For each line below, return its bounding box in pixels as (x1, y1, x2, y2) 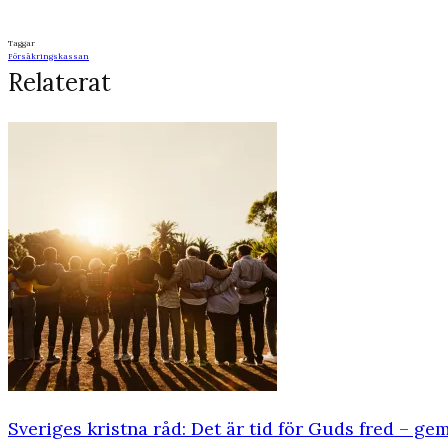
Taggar (8, 38, 35, 49)
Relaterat (8, 67, 111, 99)
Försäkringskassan (8, 51, 89, 62)
